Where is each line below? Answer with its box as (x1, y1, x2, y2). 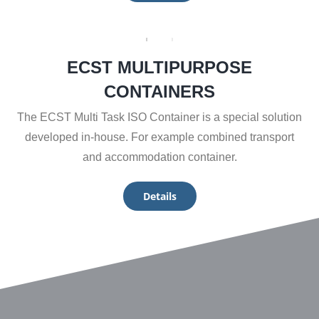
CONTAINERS (104, 81, 215, 101)
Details (142, 189, 177, 203)
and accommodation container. (82, 150, 237, 163)
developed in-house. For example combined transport (25, 130, 294, 143)
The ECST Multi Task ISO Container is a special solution (17, 110, 302, 123)
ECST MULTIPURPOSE (67, 57, 252, 77)
